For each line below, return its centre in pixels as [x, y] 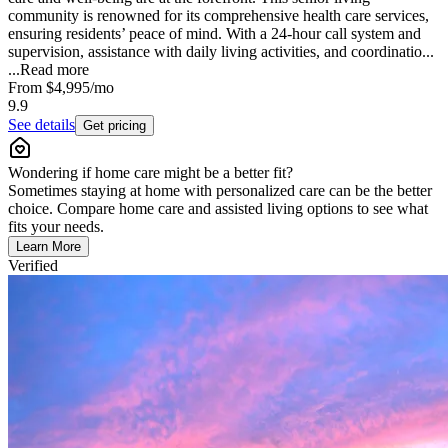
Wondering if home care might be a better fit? [150, 172]
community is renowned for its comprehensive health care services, [218, 15]
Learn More [48, 246]
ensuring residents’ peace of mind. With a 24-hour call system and [214, 33]
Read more [54, 69]
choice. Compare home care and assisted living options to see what [218, 208]
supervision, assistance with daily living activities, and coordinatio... [221, 51]
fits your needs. [56, 226]
